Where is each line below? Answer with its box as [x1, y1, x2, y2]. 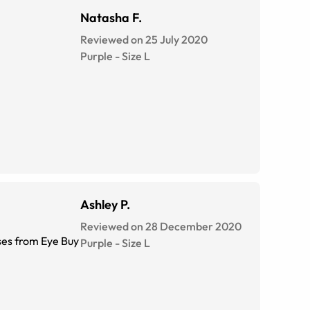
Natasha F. [80, 10, 142, 26]
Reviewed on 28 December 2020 [80, 219, 241, 233]
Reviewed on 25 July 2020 [80, 33, 208, 46]
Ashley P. [80, 197, 130, 212]
